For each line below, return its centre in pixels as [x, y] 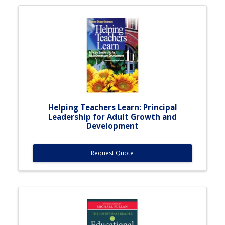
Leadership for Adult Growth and [113, 116]
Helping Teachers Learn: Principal [113, 107]
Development [113, 125]
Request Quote [113, 153]
